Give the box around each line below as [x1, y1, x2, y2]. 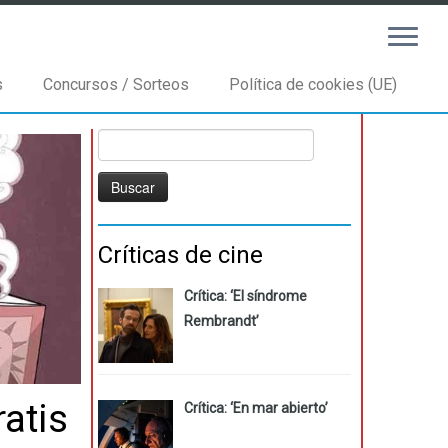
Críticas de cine [98, 241, 263, 269]
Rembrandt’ [183, 313, 259, 329]
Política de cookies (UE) [228, 75, 397, 94]
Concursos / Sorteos [42, 75, 189, 94]
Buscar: [97, 131, 144, 147]
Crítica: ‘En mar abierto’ [183, 399, 328, 416]
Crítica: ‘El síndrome [183, 288, 307, 304]
